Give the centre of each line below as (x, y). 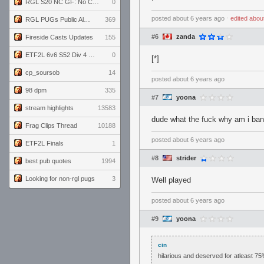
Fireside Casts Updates (59, 37)
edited (240, 18)
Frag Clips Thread (51, 126)
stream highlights (49, 108)
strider (186, 158)
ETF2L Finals (44, 143)
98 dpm (36, 90)
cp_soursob (42, 72)
